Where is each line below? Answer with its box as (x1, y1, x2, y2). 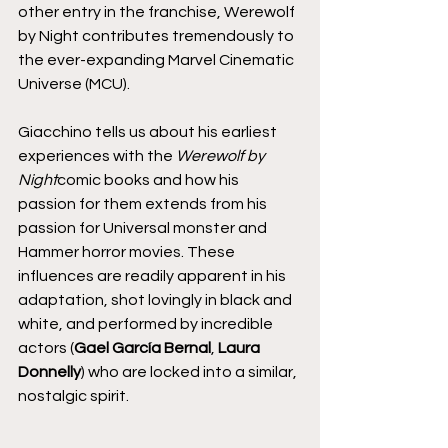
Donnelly (18, 363, 81, 380)
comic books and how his (57, 171, 242, 188)
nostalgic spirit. (18, 387, 129, 404)
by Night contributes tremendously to (18, 27, 297, 44)
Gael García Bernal (74, 339, 211, 356)
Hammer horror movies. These (18, 243, 238, 260)
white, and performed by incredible (18, 315, 276, 332)
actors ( (18, 339, 74, 356)
